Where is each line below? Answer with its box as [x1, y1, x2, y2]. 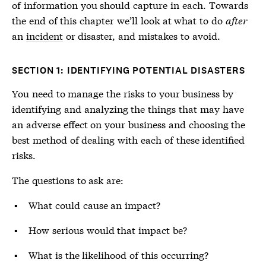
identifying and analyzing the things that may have [12, 102, 244, 115]
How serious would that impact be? [28, 223, 187, 236]
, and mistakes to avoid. [112, 28, 220, 42]
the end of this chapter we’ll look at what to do [12, 13, 226, 27]
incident [26, 28, 63, 42]
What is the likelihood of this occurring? [28, 248, 208, 261]
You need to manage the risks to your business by [12, 86, 234, 100]
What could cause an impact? [28, 198, 161, 211]
